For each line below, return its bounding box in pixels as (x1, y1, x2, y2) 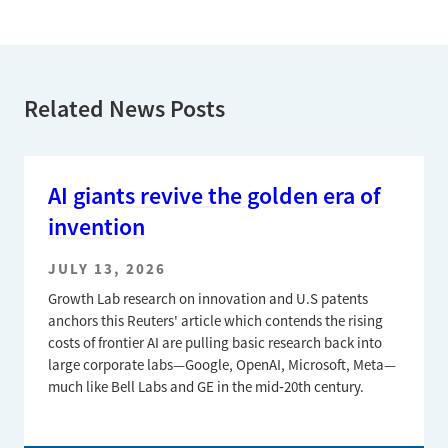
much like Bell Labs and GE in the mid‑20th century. (48, 377, 364, 396)
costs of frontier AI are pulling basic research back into (48, 333, 382, 352)
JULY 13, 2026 (48, 259, 166, 279)
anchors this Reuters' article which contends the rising (48, 311, 383, 330)
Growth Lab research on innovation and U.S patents (48, 289, 368, 308)
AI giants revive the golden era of (48, 180, 381, 211)
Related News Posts (24, 93, 225, 124)
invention (48, 211, 145, 242)
